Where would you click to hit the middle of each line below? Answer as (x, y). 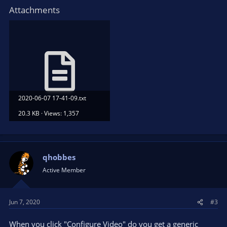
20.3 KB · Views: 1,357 (49, 113)
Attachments (34, 10)
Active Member (64, 170)
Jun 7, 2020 (25, 202)
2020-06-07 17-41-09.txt (52, 98)
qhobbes (59, 157)
